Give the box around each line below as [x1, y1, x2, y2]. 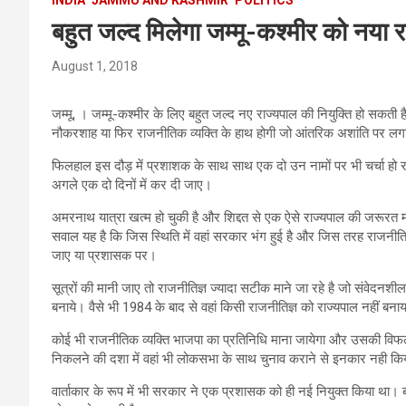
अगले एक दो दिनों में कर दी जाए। [52, 176, 212, 193]
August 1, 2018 [52, 58, 138, 73]
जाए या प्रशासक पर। [52, 246, 157, 264]
